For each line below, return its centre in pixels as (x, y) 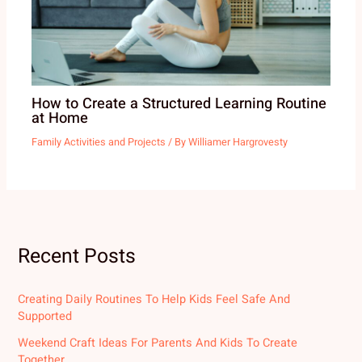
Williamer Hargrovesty (238, 142)
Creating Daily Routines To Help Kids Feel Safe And (154, 299)
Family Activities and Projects (99, 142)
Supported (45, 316)
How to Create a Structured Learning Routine (179, 104)
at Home (60, 119)
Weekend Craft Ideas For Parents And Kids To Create (158, 343)
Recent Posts (77, 257)
